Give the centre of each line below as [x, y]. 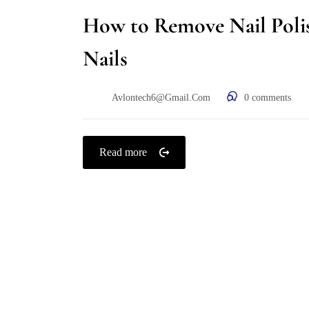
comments [270, 97]
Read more [123, 152]
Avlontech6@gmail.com [161, 97]
